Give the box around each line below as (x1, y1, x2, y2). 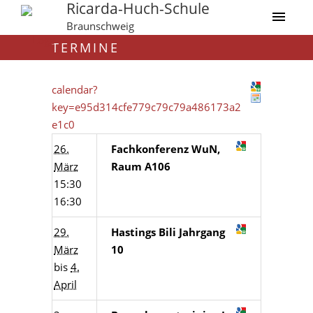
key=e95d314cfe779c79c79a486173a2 (52, 100, 241, 114)
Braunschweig (66, 19, 134, 33)
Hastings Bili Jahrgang (111, 225, 225, 239)
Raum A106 (111, 159, 170, 173)
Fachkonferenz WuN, (111, 142, 220, 156)
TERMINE (52, 39, 119, 56)
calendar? (52, 82, 97, 96)
